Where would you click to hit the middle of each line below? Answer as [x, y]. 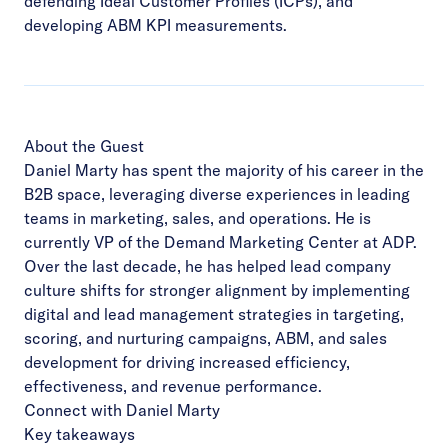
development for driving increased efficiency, [187, 361]
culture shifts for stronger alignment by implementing [217, 289]
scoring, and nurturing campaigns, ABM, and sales [205, 337]
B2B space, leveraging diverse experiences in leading [217, 193]
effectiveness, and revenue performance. [173, 385]
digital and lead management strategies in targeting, [214, 313]
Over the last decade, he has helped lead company [207, 265]
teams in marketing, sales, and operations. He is [197, 217]
